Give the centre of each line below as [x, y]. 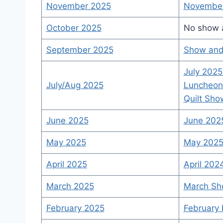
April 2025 [66, 164]
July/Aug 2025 [75, 85]
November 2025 [78, 6]
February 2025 [75, 208]
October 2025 [74, 28]
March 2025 [70, 186]
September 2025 [80, 50]
